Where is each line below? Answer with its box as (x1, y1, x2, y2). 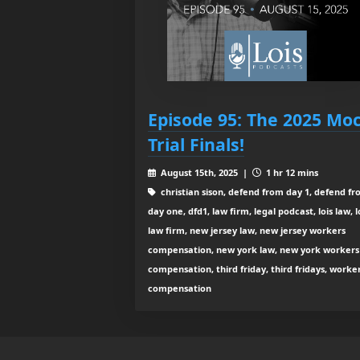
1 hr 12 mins (263, 166, 318, 179)
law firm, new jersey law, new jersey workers (148, 224, 346, 237)
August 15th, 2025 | (157, 166, 252, 179)
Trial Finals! (148, 133, 244, 157)
